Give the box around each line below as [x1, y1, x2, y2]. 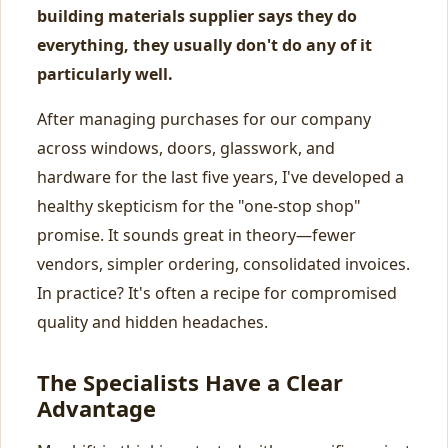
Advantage [37, 393, 156, 423]
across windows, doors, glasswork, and [37, 137, 335, 159]
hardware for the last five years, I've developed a [37, 166, 404, 188]
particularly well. [37, 63, 173, 85]
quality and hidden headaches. [37, 311, 268, 333]
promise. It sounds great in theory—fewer [37, 224, 356, 246]
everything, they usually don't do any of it [37, 34, 372, 56]
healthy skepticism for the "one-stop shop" [37, 195, 361, 217]
